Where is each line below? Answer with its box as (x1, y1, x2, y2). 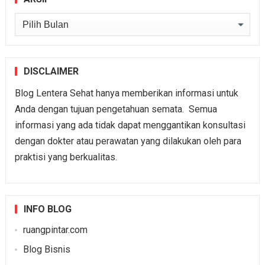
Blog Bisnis (22, 244, 70, 256)
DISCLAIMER (23, 66, 79, 77)
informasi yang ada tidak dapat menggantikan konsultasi (14, 119, 245, 131)
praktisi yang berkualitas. (14, 151, 117, 163)
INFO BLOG (23, 203, 72, 215)
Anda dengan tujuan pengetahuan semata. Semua (14, 104, 217, 115)
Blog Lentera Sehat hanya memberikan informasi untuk (14, 88, 238, 99)
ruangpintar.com (22, 224, 88, 236)
